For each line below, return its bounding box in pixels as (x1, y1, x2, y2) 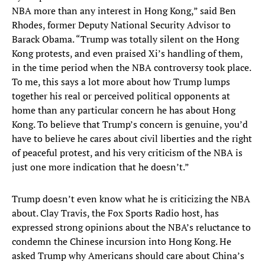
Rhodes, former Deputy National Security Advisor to (12, 18, 231, 32)
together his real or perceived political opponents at (12, 89, 230, 103)
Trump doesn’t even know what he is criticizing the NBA (12, 192, 250, 206)
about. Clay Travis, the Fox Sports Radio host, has (12, 206, 219, 220)
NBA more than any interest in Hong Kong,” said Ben (12, 4, 236, 18)
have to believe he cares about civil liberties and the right (12, 132, 252, 146)
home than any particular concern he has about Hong (12, 104, 235, 117)
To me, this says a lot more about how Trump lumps (12, 75, 230, 89)
